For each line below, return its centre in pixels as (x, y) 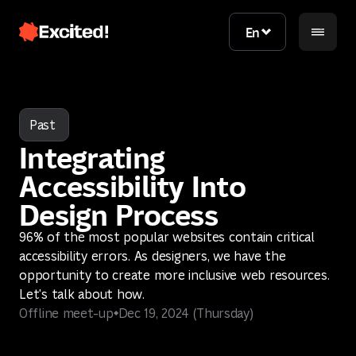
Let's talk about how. (82, 294)
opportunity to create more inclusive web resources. (174, 275)
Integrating (92, 156)
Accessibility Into (133, 184)
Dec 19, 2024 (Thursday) (186, 313)
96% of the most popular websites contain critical (167, 237)
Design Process (118, 213)
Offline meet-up (66, 313)
